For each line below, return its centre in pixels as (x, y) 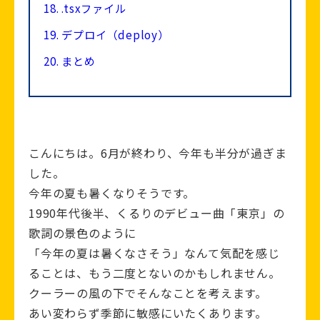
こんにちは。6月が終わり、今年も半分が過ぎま (158, 153)
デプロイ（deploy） (114, 35)
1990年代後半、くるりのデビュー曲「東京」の (157, 213)
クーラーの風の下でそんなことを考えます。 (148, 293)
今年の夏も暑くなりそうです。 (112, 193)
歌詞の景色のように (83, 233)
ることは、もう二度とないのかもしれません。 (155, 273)
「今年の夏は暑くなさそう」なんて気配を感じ (154, 253)
